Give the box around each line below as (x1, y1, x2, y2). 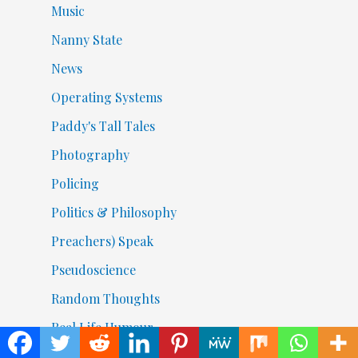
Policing (50, 174, 99, 192)
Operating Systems (50, 88, 162, 105)
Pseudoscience (50, 261, 136, 278)
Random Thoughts (50, 289, 160, 307)
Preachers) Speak (50, 232, 153, 249)
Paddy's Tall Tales (50, 117, 155, 134)
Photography (50, 145, 129, 163)
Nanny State (50, 30, 122, 48)
